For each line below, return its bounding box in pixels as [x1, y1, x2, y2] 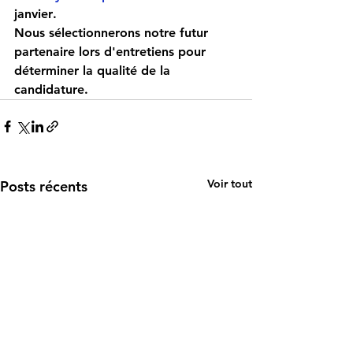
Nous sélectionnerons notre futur [14, 25, 212, 40]
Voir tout [207, 176, 252, 191]
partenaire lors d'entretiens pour [14, 44, 210, 59]
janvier [14, 6, 53, 21]
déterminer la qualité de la [14, 63, 174, 78]
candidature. [14, 82, 88, 97]
